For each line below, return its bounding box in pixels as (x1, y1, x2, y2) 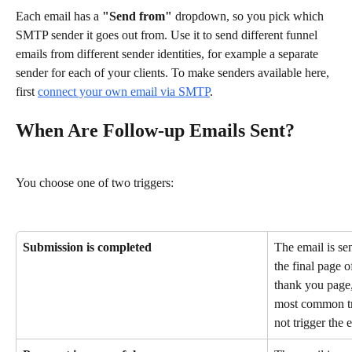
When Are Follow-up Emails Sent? (16, 120, 295, 141)
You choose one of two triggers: (16, 175, 174, 189)
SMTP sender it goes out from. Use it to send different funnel (16, 28, 321, 42)
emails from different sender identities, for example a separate (16, 47, 321, 61)
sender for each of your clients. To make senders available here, (16, 66, 332, 80)
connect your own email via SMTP (38, 85, 210, 99)
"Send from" (102, 9, 172, 24)
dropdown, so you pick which (172, 9, 327, 24)
